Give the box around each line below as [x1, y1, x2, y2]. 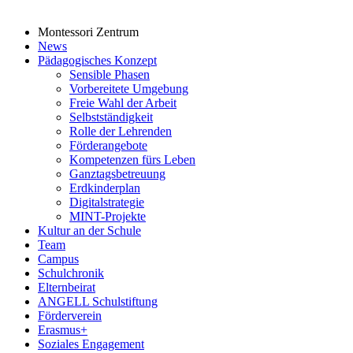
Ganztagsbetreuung [69, 167, 165, 180]
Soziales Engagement [38, 337, 144, 351]
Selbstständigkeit [69, 110, 153, 124]
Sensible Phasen [69, 68, 150, 81]
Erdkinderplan [69, 181, 140, 195]
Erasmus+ [38, 323, 87, 336]
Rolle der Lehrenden [69, 124, 172, 138]
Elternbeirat [38, 281, 95, 294]
